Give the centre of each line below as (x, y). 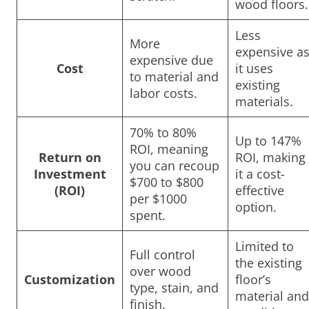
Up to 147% (268, 140)
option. (256, 207)
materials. (264, 101)
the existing (269, 262)
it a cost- (260, 173)
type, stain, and (174, 287)
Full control (162, 254)
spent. (148, 215)
